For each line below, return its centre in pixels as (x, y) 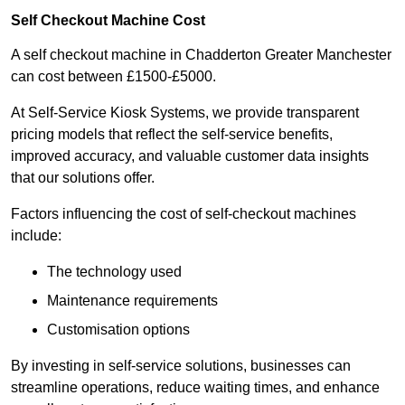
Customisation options (118, 330)
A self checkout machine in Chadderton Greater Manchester (201, 55)
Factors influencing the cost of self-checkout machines (184, 214)
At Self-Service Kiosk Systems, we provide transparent (185, 113)
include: (36, 236)
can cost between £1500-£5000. (113, 77)
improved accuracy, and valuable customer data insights (190, 156)
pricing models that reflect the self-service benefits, (172, 135)
